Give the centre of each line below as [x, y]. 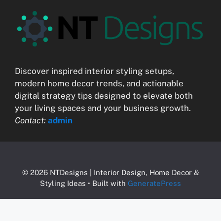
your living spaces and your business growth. [103, 108]
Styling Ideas [63, 184]
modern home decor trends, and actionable [99, 83]
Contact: [31, 120]
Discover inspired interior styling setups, [94, 71]
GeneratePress [154, 184]
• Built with [107, 184]
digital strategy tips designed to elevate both [104, 95]
